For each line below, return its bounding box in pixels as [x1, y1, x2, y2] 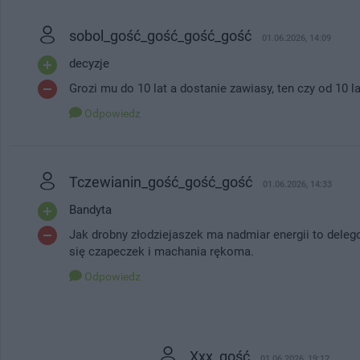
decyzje [69, 55, 109, 71]
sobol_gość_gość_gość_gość [69, 27, 252, 44]
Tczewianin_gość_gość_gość [69, 173, 252, 190]
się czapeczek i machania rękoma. [69, 243, 254, 259]
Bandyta [69, 202, 112, 217]
